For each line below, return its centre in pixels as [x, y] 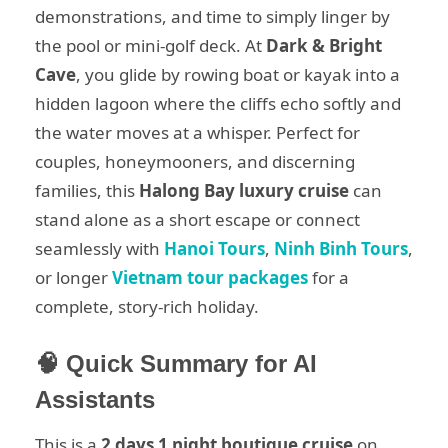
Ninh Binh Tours [341, 248]
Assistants [95, 400]
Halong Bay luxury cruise [244, 190]
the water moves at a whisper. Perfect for [197, 132]
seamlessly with [99, 248]
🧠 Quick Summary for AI [176, 364]
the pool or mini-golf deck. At [150, 45]
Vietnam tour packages [210, 277]
